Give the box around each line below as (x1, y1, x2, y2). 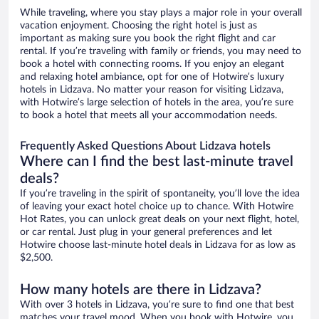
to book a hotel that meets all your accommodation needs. (20, 110, 277, 121)
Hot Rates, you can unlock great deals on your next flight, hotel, (20, 214, 299, 225)
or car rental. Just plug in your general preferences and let (20, 227, 272, 238)
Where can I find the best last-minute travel (20, 155, 293, 169)
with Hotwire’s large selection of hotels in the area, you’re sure (20, 98, 293, 108)
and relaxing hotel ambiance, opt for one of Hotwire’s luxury (20, 72, 284, 83)
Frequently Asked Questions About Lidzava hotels (20, 140, 271, 152)
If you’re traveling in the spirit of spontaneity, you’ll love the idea (20, 189, 300, 199)
